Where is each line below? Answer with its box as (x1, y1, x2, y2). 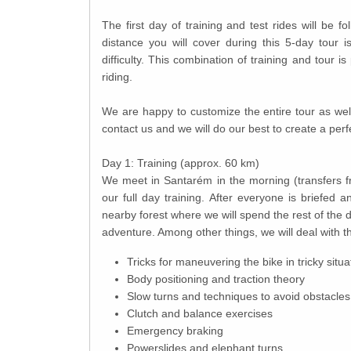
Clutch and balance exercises (127, 306, 273, 320)
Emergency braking (127, 324, 223, 337)
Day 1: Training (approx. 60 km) (102, 156, 259, 169)
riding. (102, 70, 132, 83)
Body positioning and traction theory (127, 272, 305, 285)
